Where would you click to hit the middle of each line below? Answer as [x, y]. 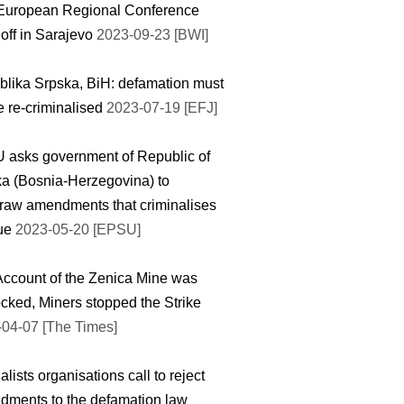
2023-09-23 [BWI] [151, 34]
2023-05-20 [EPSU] [78, 229]
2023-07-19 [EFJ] [162, 107]
